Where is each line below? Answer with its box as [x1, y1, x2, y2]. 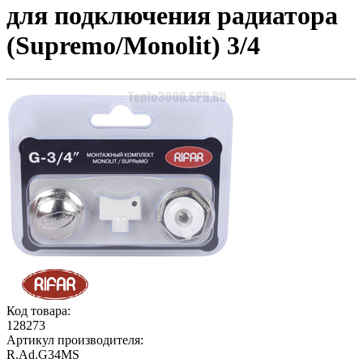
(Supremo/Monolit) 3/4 [6, 31, 260, 61]
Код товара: [6, 303, 70, 318]
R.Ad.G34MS [6, 347, 79, 361]
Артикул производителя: [6, 332, 143, 347]
